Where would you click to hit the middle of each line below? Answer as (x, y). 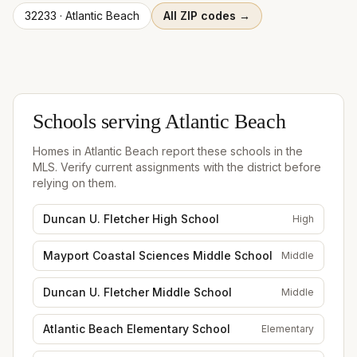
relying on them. (75, 182)
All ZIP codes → (207, 15)
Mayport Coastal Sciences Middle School (158, 255)
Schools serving (99, 123)
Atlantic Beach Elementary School (137, 328)
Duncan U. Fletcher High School (131, 218)
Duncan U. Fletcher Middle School (137, 292)
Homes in (59, 151)
